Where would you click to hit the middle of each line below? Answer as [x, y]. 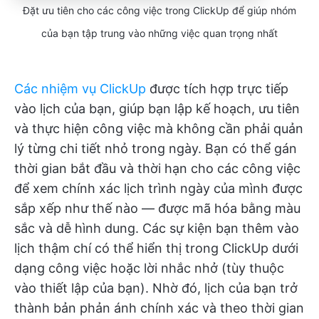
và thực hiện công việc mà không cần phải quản [159, 128]
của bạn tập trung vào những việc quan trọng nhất [159, 33]
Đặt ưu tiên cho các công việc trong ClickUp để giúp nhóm [159, 10]
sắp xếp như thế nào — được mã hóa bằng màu [157, 208]
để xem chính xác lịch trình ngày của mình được [158, 188]
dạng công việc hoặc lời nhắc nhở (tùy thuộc [149, 268]
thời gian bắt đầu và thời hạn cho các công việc [157, 168]
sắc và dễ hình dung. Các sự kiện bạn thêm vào [157, 228]
